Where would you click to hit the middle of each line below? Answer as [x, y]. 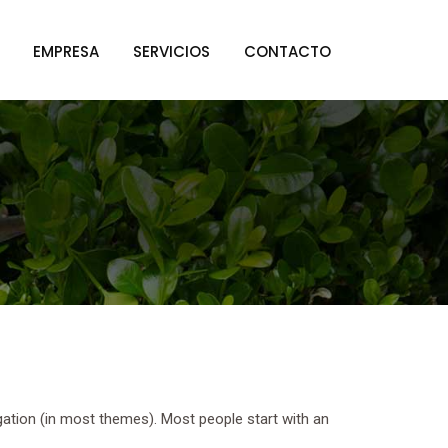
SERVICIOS [171, 51]
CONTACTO [287, 51]
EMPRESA [66, 51]
